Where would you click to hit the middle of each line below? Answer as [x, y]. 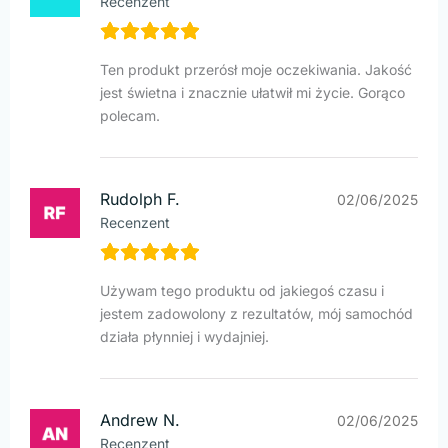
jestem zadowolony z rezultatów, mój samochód [256, 314]
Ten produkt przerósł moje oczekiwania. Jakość [256, 70]
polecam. [130, 116]
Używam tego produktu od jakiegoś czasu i [242, 291]
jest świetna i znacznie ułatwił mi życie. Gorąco [252, 93]
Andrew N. [140, 420]
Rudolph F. [140, 199]
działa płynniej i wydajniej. [184, 337]
